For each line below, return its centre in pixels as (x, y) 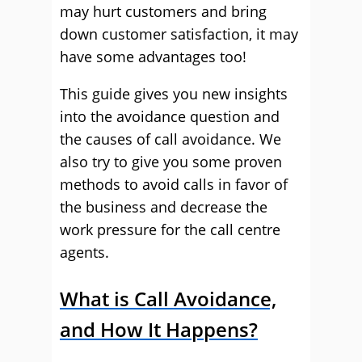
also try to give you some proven (171, 162)
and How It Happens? (159, 329)
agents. (84, 252)
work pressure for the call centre (170, 229)
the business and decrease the (164, 207)
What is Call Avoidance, (168, 299)
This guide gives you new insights (174, 94)
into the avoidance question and (170, 116)
